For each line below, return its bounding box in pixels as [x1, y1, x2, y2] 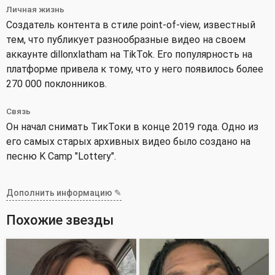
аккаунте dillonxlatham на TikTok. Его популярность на [6, 48, 252, 60]
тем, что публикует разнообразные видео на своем [6, 33, 246, 45]
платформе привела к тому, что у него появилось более [6, 63, 263, 75]
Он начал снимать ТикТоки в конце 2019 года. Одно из [6, 120, 258, 133]
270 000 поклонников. [6, 77, 107, 90]
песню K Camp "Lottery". [6, 150, 116, 162]
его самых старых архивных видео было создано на [6, 135, 250, 147]
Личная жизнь [6, 4, 64, 14]
